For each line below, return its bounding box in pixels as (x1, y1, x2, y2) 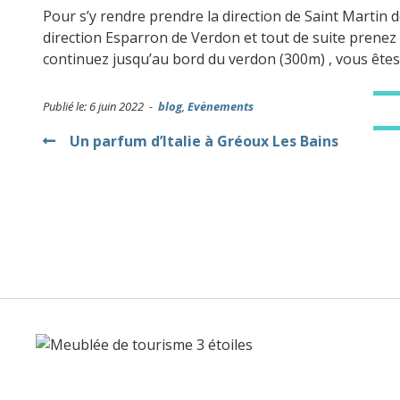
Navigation (42, 129, 173, 161)
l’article (42, 194, 134, 225)
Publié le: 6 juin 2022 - (43, 97, 158, 114)
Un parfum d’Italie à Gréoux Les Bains (55, 130, 338, 151)
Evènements (187, 97, 254, 114)
